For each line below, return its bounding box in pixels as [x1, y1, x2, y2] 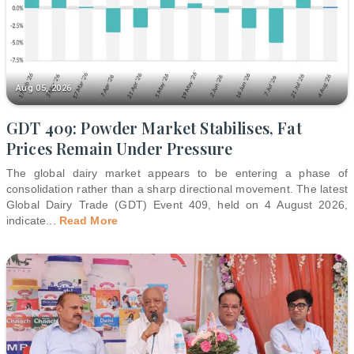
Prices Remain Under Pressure [6, 137, 233, 159]
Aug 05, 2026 [16, 82, 72, 93]
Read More [58, 213, 119, 227]
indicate [6, 213, 47, 227]
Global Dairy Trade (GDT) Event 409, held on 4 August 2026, [6, 198, 348, 211]
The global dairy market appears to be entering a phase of [6, 166, 348, 179]
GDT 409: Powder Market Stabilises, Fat [6, 116, 302, 138]
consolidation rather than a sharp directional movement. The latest [6, 182, 348, 195]
